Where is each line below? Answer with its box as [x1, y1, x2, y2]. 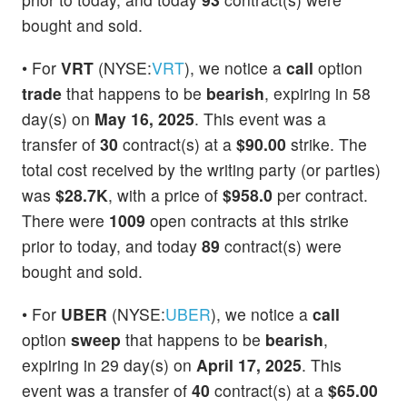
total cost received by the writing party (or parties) [22, 158, 381, 182]
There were [22, 209, 109, 233]
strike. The [286, 133, 367, 156]
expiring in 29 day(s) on [22, 353, 196, 377]
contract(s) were [220, 234, 342, 258]
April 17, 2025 [196, 353, 302, 377]
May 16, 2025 [94, 107, 194, 131]
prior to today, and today [22, 234, 202, 258]
